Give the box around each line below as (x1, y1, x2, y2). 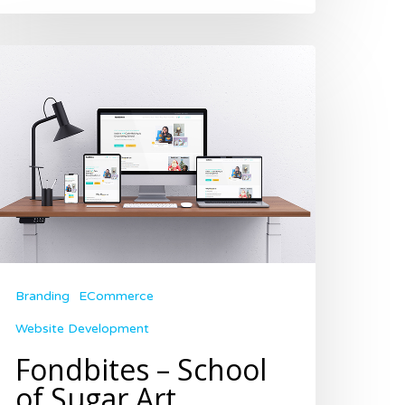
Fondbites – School (15, 350, 267, 390)
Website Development (15, 321, 149, 337)
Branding (15, 288, 70, 305)
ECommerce (79, 288, 154, 305)
